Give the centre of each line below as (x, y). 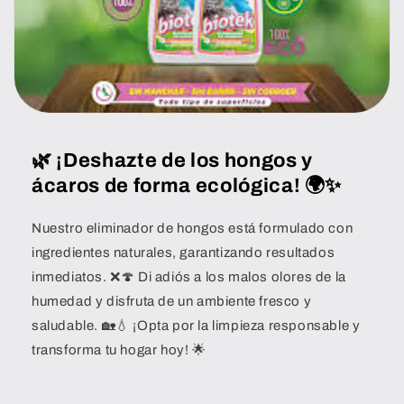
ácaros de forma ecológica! (166, 185)
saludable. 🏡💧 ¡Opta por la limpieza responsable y (196, 325)
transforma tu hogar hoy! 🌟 (119, 349)
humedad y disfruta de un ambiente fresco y (172, 301)
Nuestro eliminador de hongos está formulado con (193, 228)
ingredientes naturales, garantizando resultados (184, 252)
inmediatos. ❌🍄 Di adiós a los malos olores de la (189, 276)
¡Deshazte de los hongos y (184, 160)
